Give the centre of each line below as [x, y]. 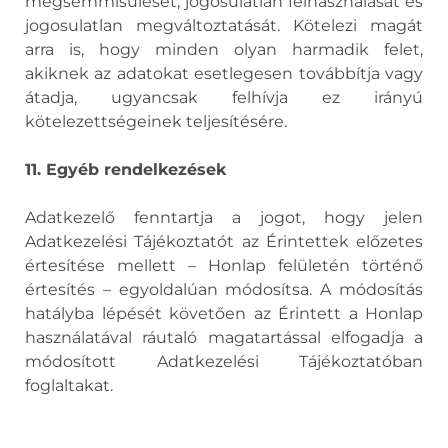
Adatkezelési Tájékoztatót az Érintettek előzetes [224, 241]
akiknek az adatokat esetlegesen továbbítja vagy [224, 73]
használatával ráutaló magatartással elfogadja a [224, 337]
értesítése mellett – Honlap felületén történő [224, 265]
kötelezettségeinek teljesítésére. [156, 121]
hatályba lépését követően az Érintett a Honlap [224, 313]
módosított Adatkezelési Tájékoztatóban [224, 361]
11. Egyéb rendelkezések [125, 169]
